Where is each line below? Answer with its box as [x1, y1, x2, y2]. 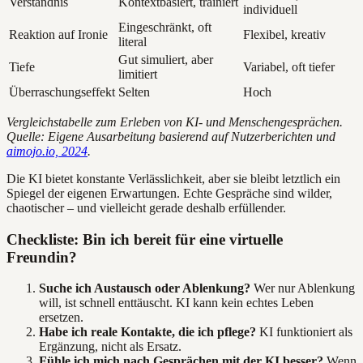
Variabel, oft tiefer [243, 60, 335, 75]
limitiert [118, 67, 157, 82]
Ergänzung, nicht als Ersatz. [39, 340, 181, 354]
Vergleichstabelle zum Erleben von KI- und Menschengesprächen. [6, 115, 343, 130]
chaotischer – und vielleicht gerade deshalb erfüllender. [6, 201, 286, 216]
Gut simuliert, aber [118, 53, 213, 67]
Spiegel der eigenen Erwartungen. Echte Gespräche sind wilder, [6, 186, 332, 201]
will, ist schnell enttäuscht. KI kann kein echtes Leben [39, 296, 314, 310]
